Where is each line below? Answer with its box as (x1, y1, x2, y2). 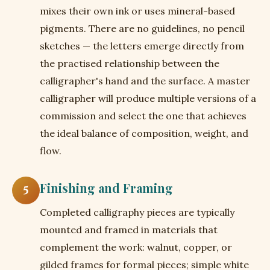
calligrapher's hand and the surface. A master (40, 75, 250, 87)
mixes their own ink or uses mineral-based (40, 5, 235, 17)
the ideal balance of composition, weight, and (40, 127, 248, 139)
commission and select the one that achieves (40, 110, 246, 122)
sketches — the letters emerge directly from (40, 40, 244, 52)
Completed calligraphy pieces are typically (40, 206, 234, 218)
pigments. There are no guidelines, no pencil (40, 22, 245, 34)
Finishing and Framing (40, 180, 173, 196)
